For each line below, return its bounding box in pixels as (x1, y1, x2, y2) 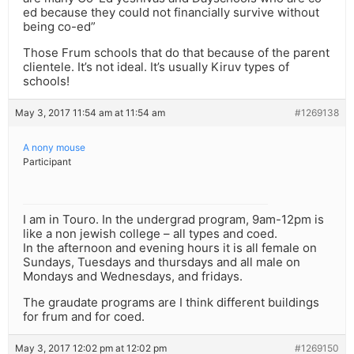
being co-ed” (23, 19, 96, 35)
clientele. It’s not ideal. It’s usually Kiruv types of (23, 59, 289, 75)
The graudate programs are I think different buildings (23, 295, 319, 311)
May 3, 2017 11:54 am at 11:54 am (15, 107, 165, 119)
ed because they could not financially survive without (23, 5, 319, 21)
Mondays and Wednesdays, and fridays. (23, 269, 243, 284)
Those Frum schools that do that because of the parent (23, 45, 330, 61)
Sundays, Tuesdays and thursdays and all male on (23, 254, 300, 270)
